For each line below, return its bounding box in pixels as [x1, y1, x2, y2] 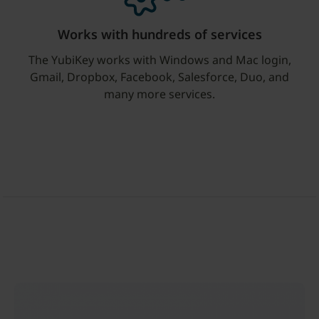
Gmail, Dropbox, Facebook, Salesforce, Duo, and [30, 69, 289, 85]
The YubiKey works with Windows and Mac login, [28, 52, 291, 68]
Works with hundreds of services [57, 26, 262, 43]
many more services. [104, 86, 215, 102]
